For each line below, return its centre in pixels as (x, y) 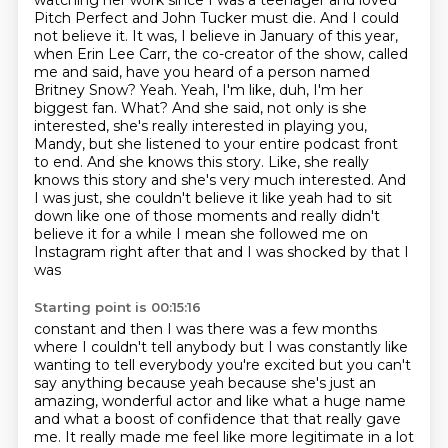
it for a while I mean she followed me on (227, 234)
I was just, (69, 198)
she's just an (333, 383)
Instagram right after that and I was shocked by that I (221, 252)
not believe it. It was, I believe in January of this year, (215, 36)
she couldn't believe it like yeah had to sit (248, 198)
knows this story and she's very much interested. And (219, 180)
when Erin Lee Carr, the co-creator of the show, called (220, 54)
